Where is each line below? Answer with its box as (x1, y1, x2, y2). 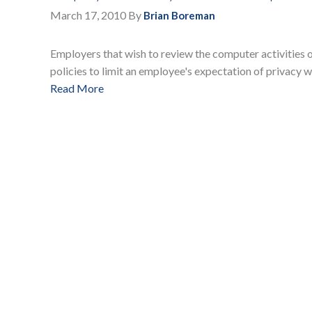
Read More (50, 81, 104, 95)
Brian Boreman (143, 9, 215, 22)
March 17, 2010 (50, 8, 126, 22)
